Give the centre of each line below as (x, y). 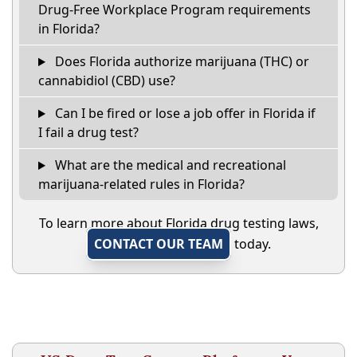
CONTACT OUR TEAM (159, 244)
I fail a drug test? (88, 133)
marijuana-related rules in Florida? (141, 184)
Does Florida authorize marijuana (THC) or (180, 62)
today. (251, 244)
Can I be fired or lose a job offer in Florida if (183, 114)
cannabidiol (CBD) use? (107, 81)
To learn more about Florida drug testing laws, (178, 224)
